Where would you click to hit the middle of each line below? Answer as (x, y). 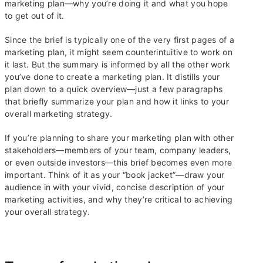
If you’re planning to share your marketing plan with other (119, 138)
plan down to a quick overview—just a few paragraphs (114, 89)
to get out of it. (35, 16)
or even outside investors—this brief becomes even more (119, 163)
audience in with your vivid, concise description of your (115, 187)
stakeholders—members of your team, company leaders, (118, 150)
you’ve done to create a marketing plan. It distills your (112, 77)
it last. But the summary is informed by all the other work (118, 65)
